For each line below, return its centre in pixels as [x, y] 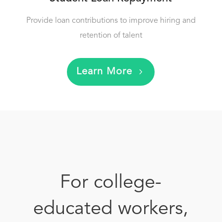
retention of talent [111, 36]
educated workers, [111, 209]
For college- [111, 183]
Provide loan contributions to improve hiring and [111, 21]
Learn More [105, 72]
